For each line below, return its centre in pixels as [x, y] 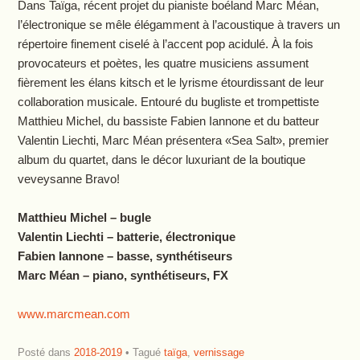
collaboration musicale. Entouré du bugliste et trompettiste [168, 101]
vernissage [219, 352]
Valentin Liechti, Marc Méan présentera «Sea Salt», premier [173, 140]
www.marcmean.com [74, 313]
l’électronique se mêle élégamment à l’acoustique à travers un [178, 24]
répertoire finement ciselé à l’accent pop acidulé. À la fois [165, 43]
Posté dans [45, 352]
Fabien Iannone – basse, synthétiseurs [125, 256]
